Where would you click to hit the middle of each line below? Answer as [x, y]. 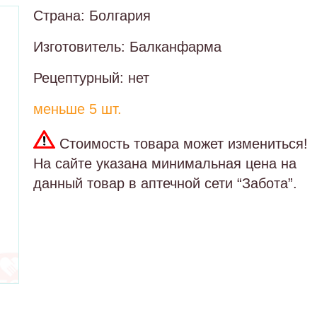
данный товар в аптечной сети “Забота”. [165, 183]
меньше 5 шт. [77, 109]
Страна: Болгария [92, 16]
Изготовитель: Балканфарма [127, 47]
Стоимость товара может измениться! [181, 144]
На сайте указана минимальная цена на [165, 163]
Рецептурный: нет [91, 78]
